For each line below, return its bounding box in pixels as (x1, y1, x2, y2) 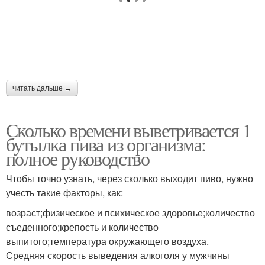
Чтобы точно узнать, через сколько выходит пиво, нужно (6, 172, 253, 185)
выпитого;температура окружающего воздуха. (6, 234, 209, 248)
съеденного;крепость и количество (6, 220, 159, 234)
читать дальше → (12, 84, 72, 92)
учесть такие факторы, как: (6, 186, 123, 199)
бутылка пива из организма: (6, 131, 206, 157)
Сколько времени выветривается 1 (6, 117, 251, 143)
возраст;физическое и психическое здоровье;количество (6, 206, 255, 219)
